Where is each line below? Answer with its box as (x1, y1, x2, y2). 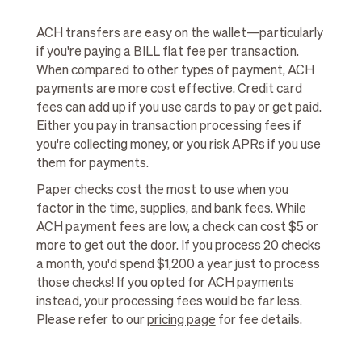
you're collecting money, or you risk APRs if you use (36, 139, 321, 153)
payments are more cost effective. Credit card (36, 83, 302, 97)
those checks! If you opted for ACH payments (36, 277, 294, 291)
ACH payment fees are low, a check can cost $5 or (36, 221, 318, 235)
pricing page (146, 314, 216, 328)
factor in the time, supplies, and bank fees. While (36, 203, 306, 217)
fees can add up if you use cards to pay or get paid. (36, 102, 322, 116)
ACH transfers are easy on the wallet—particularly (36, 27, 323, 41)
